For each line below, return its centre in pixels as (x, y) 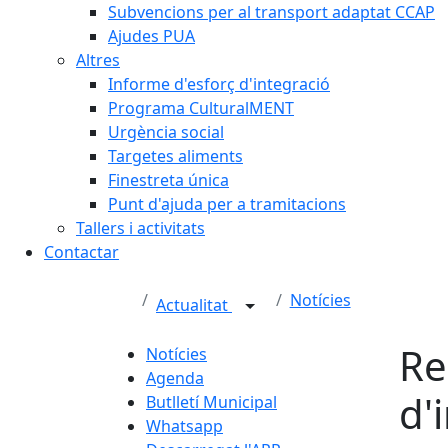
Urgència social (166, 132)
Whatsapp (184, 426)
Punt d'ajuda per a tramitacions (227, 204)
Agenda (175, 378)
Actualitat (194, 305)
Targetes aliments (175, 156)
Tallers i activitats (140, 228)
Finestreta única (168, 180)
